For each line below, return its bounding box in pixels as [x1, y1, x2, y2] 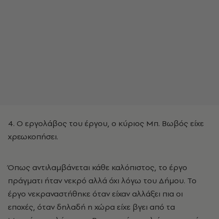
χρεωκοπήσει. [8, 131, 58, 142]
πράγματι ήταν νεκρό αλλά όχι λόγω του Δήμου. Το [8, 175, 197, 186]
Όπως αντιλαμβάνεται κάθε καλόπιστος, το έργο [8, 162, 187, 173]
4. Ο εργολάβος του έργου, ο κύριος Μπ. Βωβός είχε [8, 118, 204, 129]
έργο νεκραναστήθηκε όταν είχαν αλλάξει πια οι [8, 188, 183, 199]
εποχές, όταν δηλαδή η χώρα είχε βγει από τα [8, 201, 175, 212]
